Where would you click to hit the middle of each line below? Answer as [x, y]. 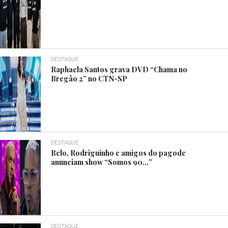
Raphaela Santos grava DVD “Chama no [119, 69]
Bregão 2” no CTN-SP [89, 78]
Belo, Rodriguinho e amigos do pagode [119, 152]
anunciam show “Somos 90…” [102, 162]
